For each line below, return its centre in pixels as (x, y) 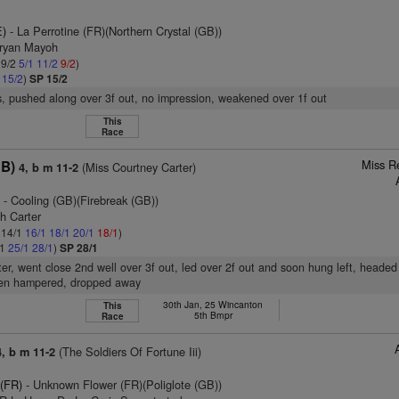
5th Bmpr (213, 315)
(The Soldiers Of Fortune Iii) (129, 351)
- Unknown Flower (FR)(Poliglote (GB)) (122, 384)
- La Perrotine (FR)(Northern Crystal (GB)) (114, 31)
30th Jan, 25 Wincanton (213, 304)
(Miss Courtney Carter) (138, 167)
